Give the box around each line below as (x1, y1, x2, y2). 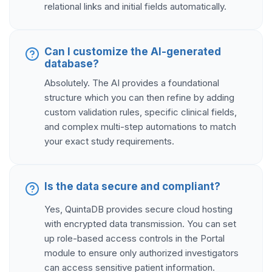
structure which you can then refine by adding (44, 92, 234, 104)
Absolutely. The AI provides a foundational (44, 77, 219, 89)
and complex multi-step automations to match (44, 121, 236, 133)
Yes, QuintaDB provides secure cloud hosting (44, 203, 233, 216)
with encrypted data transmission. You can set (44, 218, 236, 230)
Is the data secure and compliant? (44, 180, 220, 193)
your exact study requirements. (44, 135, 174, 148)
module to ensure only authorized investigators (44, 247, 239, 259)
